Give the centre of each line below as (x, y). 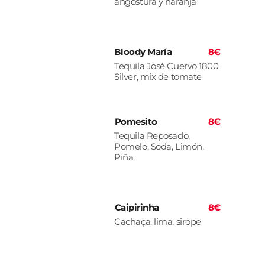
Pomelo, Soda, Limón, (159, 147)
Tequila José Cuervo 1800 (167, 66)
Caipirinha (137, 208)
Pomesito (136, 122)
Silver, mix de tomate (158, 77)
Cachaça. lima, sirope (158, 222)
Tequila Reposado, (152, 136)
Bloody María (143, 52)
